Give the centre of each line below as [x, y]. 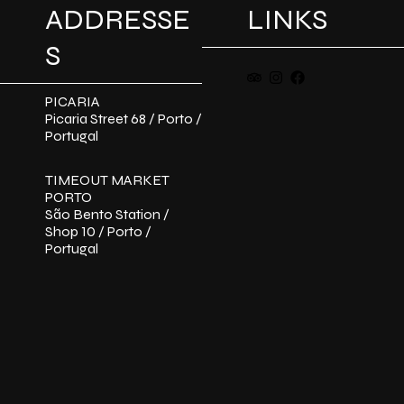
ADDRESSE [118, 20]
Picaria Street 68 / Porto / [124, 119]
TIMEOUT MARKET [107, 180]
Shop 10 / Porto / [98, 232]
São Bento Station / [107, 215]
